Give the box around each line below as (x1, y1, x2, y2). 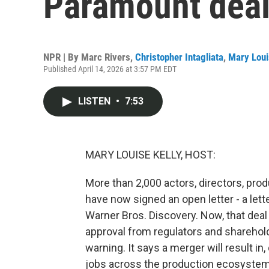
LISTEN (78, 95, 113, 107)
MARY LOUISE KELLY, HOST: (85, 148, 216, 161)
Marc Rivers (81, 51, 130, 63)
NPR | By (43, 51, 81, 63)
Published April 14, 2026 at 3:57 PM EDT (43, 64, 177, 74)
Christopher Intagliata (135, 51, 223, 63)
